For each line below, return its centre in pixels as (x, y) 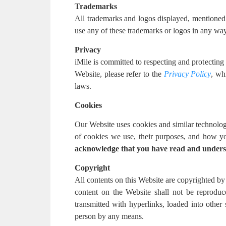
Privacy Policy (187, 74)
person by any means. (109, 216)
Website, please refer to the (118, 74)
